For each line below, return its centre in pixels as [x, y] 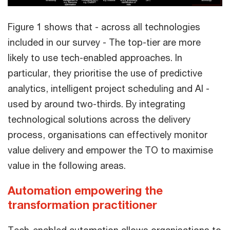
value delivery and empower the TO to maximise [110, 150]
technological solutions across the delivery [99, 119]
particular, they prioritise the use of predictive [105, 73]
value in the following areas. [68, 166]
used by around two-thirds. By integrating [97, 104]
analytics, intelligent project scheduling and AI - [109, 89]
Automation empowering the [85, 191]
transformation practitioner [82, 205]
